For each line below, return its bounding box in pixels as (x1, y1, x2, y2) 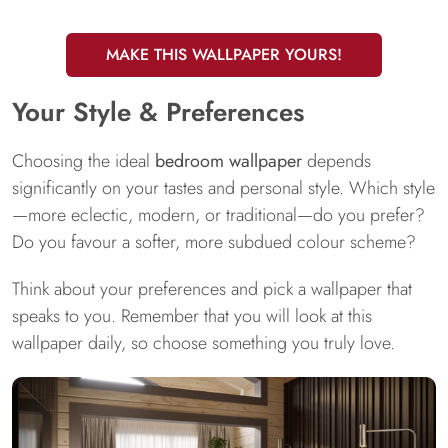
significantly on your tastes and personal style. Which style (12, 175, 435, 201)
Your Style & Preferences (12, 93, 304, 131)
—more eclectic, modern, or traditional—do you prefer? (12, 202, 425, 228)
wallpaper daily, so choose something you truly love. (12, 330, 395, 356)
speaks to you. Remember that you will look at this (12, 303, 372, 329)
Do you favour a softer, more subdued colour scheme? (12, 229, 416, 255)
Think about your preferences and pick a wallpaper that (12, 276, 412, 302)
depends (307, 148, 371, 174)
